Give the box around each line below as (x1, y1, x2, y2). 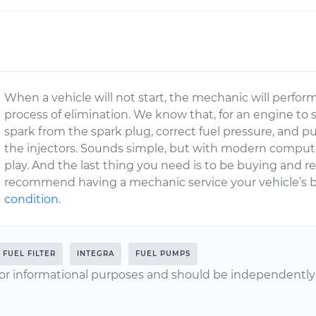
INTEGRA (77, 249, 114, 258)
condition (4, 193, 59, 206)
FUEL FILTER (3, 249, 56, 258)
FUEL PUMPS (135, 249, 190, 258)
